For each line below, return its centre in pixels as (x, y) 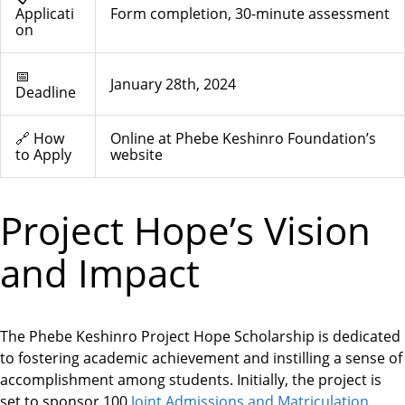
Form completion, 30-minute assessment (250, 14)
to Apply (43, 155)
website (137, 155)
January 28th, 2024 (173, 85)
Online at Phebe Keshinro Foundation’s (243, 139)
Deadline (46, 93)
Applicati (45, 14)
